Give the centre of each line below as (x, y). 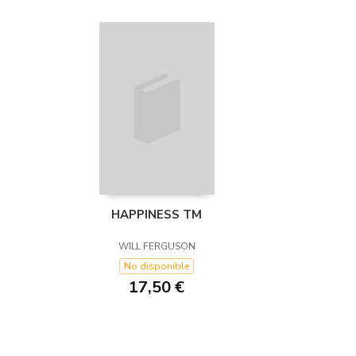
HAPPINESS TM (157, 215)
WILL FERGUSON (157, 246)
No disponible (157, 266)
